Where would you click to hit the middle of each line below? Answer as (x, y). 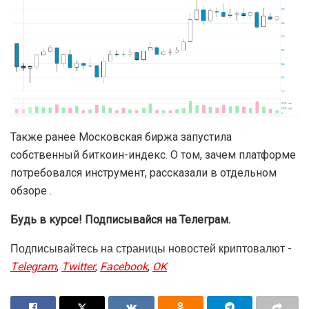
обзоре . (31, 191)
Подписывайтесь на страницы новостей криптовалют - (151, 249)
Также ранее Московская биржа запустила (121, 137)
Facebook (124, 267)
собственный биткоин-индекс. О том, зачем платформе (153, 155)
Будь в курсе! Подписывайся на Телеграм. (120, 220)
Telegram (33, 267)
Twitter (78, 267)
